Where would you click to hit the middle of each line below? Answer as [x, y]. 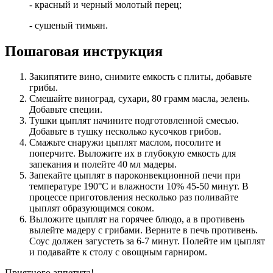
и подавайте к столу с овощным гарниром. [118, 252]
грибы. [44, 88]
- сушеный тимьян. [69, 25]
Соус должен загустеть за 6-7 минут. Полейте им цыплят [147, 241]
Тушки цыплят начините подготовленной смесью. [134, 121]
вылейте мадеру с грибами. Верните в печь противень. [144, 230]
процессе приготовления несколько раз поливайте [134, 197]
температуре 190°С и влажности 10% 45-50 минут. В [139, 186]
